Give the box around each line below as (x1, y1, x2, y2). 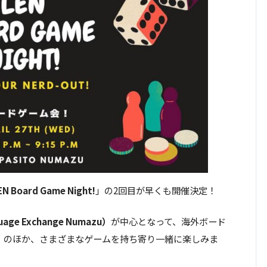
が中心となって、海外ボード (111, 215, 226, 228)
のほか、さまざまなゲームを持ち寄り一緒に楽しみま (4, 232, 218, 246)
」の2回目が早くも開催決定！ (95, 184, 216, 197)
